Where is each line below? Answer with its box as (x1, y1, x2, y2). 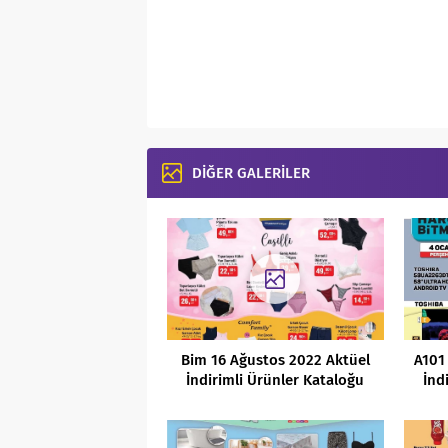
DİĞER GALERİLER (192, 164, 310, 182)
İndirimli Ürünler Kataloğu (186, 370, 365, 389)
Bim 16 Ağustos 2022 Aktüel (180, 350, 370, 369)
